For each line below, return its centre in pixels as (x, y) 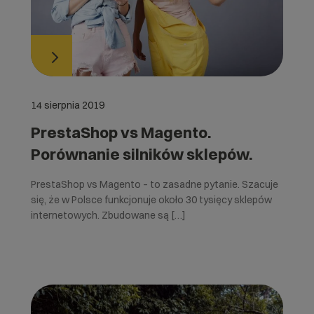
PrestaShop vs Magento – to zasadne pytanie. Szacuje (154, 185)
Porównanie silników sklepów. (142, 155)
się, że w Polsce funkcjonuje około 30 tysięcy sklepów (151, 200)
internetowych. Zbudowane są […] (108, 216)
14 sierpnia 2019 (67, 105)
